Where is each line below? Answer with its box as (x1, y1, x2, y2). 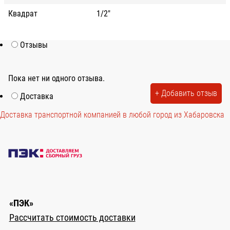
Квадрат (8, 8, 37, 18)
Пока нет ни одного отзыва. (8, 73, 105, 83)
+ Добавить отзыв (155, 88, 217, 98)
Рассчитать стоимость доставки (9, 213, 136, 223)
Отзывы (20, 40, 48, 50)
